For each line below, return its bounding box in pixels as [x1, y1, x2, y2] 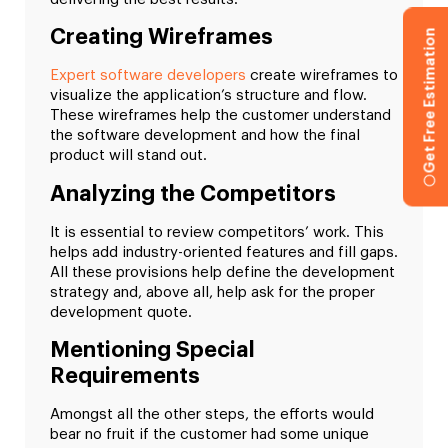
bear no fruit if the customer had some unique [50, 427, 369, 443]
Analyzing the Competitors [50, 182, 336, 205]
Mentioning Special [50, 339, 255, 362]
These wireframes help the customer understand [50, 108, 391, 124]
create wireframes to [246, 68, 398, 84]
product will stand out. [50, 148, 207, 164]
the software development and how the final [50, 128, 360, 144]
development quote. [50, 304, 192, 320]
